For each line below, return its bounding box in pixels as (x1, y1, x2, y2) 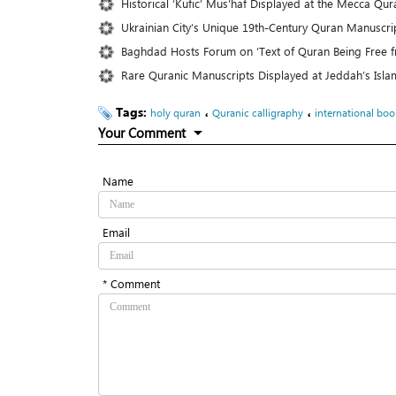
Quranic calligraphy (212, 105, 303, 120)
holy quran (150, 105, 201, 120)
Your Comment (98, 124, 186, 142)
